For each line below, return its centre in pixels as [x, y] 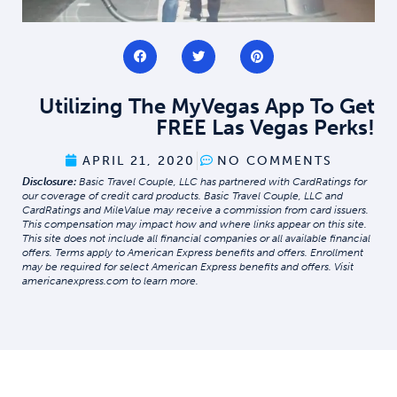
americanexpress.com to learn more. [110, 280]
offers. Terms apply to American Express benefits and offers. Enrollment [193, 252]
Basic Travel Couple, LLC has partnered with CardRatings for [222, 181]
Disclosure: [49, 181]
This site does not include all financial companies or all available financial [196, 238]
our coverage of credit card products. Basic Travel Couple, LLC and [183, 195]
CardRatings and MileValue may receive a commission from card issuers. [195, 210]
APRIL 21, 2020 [138, 160]
